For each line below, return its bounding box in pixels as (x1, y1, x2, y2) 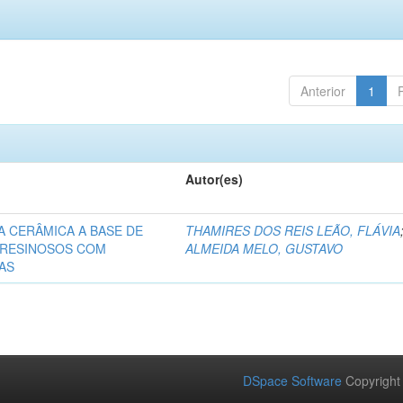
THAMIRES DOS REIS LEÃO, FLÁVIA (185, 221, 401, 239)
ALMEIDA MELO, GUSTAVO (185, 239, 344, 257)
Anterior (300, 82, 345, 100)
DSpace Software (243, 372, 342, 390)
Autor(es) (185, 170, 244, 188)
